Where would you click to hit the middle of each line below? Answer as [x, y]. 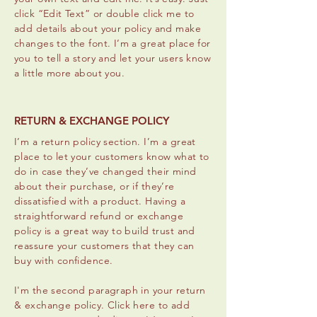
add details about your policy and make [108, 28]
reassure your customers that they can [104, 245]
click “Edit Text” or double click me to [104, 13]
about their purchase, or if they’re [94, 186]
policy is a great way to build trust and [105, 230]
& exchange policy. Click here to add [102, 305]
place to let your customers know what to [112, 156]
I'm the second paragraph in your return [110, 290]
